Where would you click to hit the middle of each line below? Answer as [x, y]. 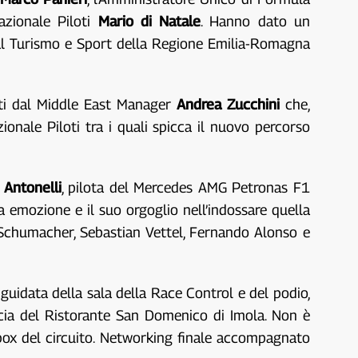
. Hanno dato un [255, 22]
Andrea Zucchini [228, 105]
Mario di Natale [149, 22]
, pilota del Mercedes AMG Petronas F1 [185, 188]
